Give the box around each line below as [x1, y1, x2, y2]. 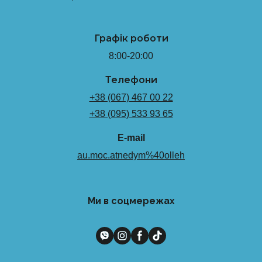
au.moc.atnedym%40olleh [77, 150, 185, 160]
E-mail [117, 132, 145, 143]
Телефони [105, 74, 157, 85]
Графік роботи [94, 33, 168, 43]
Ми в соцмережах [87, 195, 175, 206]
